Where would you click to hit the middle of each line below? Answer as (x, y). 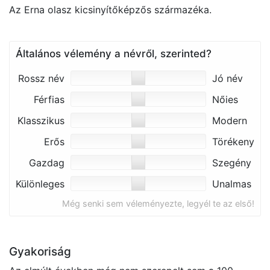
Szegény (232, 163)
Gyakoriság (40, 252)
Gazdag (47, 163)
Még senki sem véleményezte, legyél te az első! (158, 203)
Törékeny (233, 142)
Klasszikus (41, 121)
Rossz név (41, 78)
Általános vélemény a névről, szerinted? (114, 54)
